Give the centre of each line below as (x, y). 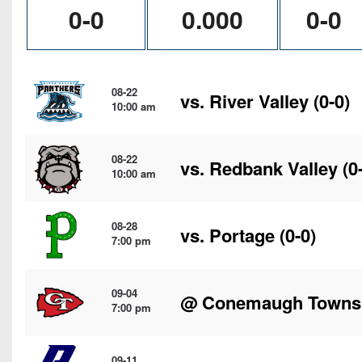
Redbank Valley (274, 168)
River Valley (259, 101)
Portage (242, 235)
